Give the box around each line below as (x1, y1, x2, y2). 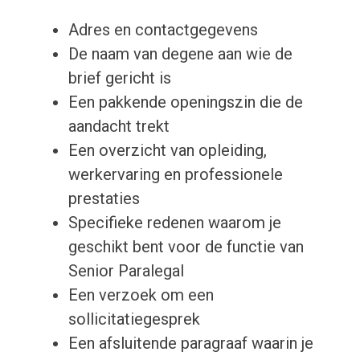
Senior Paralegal (67, 261, 184, 281)
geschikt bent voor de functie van (67, 237, 304, 257)
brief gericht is (67, 68, 171, 88)
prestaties (67, 189, 140, 209)
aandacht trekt (67, 117, 170, 137)
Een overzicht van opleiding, (67, 141, 267, 161)
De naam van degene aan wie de (67, 44, 292, 64)
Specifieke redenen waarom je (67, 213, 281, 233)
